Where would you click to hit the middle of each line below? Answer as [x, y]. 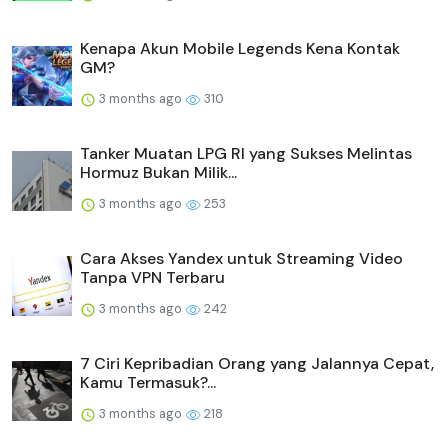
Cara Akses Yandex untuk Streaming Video [241, 259]
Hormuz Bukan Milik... [158, 173]
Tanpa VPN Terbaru [152, 278]
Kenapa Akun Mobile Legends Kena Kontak [240, 49]
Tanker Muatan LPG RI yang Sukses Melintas [246, 154]
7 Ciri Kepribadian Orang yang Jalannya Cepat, [257, 364]
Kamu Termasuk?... [148, 383]
